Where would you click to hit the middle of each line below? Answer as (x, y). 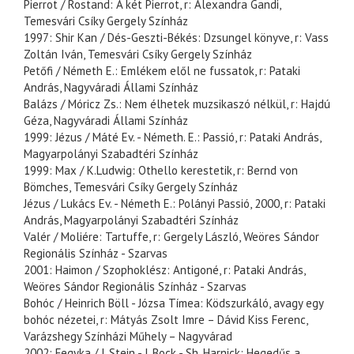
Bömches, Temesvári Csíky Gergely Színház (131, 187)
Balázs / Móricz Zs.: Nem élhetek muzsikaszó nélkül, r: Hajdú (177, 104)
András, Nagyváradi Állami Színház (111, 88)
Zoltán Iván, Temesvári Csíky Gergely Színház (138, 55)
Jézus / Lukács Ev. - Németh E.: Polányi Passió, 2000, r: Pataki (175, 204)
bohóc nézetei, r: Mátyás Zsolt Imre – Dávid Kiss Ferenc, (166, 320)
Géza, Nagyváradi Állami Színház (106, 121)
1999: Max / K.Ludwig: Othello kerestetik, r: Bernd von (161, 171)
